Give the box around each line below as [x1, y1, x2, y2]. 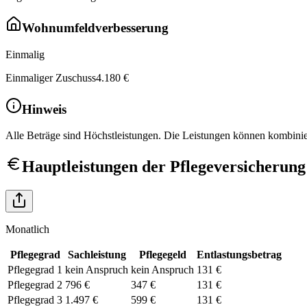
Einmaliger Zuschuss [5, 71, 96, 84]
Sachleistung [67, 249, 126, 261]
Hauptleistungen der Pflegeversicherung [22, 158, 306, 176]
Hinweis [22, 101, 66, 116]
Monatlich [5, 223, 49, 236]
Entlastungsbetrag [197, 249, 282, 261]
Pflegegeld [138, 249, 186, 261]
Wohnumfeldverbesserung [22, 21, 169, 36]
